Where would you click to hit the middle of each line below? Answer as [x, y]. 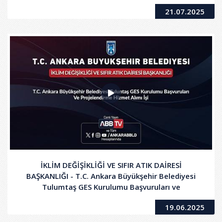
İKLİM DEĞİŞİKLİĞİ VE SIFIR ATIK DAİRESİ [111, 165]
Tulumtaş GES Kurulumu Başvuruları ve [111, 187]
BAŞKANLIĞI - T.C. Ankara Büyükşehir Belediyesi [111, 176]
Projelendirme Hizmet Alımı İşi [111, 198]
